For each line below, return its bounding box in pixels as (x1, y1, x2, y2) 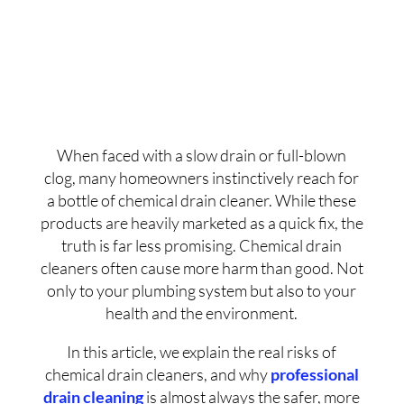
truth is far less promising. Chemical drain (61, 234, 343, 255)
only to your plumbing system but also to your (47, 280, 357, 300)
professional (270, 363, 359, 384)
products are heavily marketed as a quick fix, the (40, 212, 363, 233)
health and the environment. (106, 302, 298, 323)
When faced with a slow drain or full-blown (57, 144, 347, 165)
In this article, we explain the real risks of (67, 341, 337, 362)
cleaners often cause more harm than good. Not (40, 257, 363, 278)
